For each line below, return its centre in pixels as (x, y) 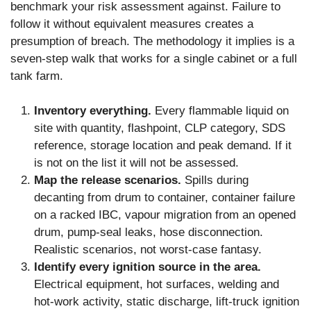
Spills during (215, 180)
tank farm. (37, 76)
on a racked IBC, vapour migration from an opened (165, 215)
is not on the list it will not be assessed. (136, 163)
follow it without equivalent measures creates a (132, 24)
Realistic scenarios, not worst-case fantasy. (148, 250)
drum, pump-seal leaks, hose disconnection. (149, 233)
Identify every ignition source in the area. (148, 267)
